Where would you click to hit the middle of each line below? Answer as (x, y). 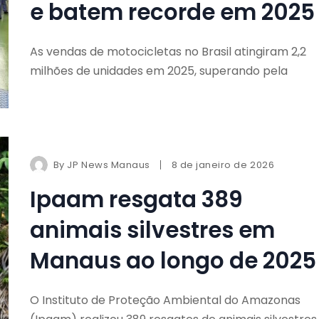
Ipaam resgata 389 (136, 199)
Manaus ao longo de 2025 (173, 260)
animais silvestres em (152, 230)
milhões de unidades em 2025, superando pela (158, 70)
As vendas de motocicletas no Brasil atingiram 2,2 (168, 51)
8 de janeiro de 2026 (223, 164)
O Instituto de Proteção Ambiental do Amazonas (165, 300)
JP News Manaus (109, 164)
